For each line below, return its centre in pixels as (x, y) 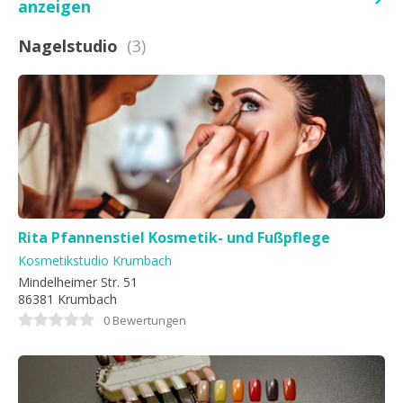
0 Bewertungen (145, 320)
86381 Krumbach (67, 299)
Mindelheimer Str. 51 (78, 282)
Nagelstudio (68, 46)
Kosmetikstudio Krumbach (95, 260)
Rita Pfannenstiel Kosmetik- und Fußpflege (174, 237)
